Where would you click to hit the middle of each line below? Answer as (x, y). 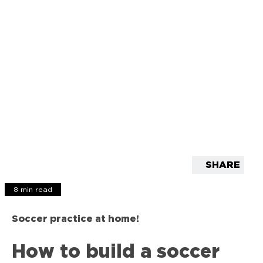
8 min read (33, 189)
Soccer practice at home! (75, 219)
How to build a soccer (116, 252)
